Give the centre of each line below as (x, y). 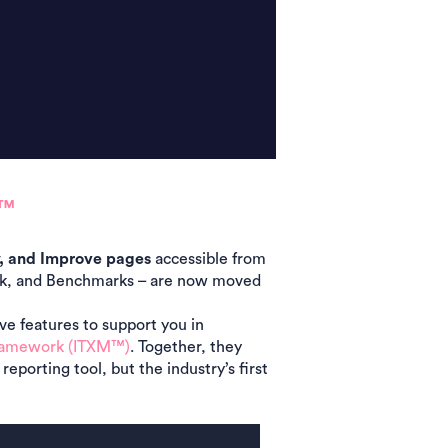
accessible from (210, 258)
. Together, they (185, 346)
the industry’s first (203, 368)
